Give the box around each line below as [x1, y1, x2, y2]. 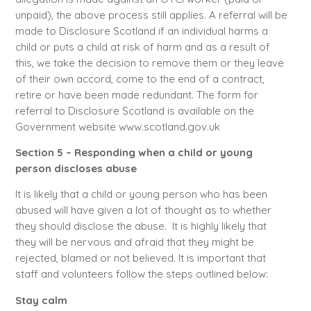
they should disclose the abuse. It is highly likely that [15, 219, 267, 233]
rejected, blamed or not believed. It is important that [15, 251, 266, 265]
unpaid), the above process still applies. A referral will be [15, 8, 287, 22]
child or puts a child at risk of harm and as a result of [15, 40, 270, 53]
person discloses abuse [15, 161, 137, 175]
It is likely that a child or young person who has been [15, 187, 267, 201]
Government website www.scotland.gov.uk [15, 119, 220, 133]
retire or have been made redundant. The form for [15, 87, 258, 101]
